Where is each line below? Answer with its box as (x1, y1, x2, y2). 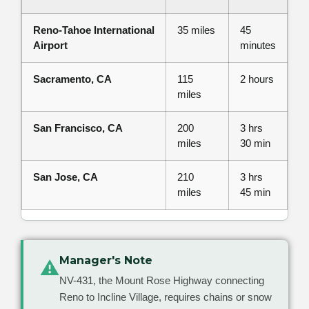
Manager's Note (59, 253, 152, 267)
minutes (240, 39, 276, 51)
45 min (240, 186, 270, 198)
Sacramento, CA (33, 72, 112, 85)
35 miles (177, 23, 215, 36)
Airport (33, 39, 68, 51)
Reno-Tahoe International (33, 23, 154, 36)
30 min (240, 137, 270, 149)
